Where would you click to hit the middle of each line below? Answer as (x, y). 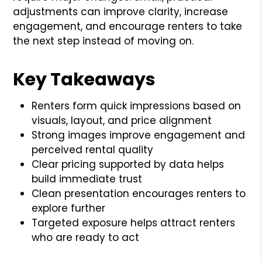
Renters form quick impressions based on (137, 106)
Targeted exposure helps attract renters (134, 223)
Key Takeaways (85, 79)
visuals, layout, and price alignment (122, 120)
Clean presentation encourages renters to (139, 193)
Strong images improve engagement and (139, 135)
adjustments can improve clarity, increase (121, 11)
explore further (69, 208)
